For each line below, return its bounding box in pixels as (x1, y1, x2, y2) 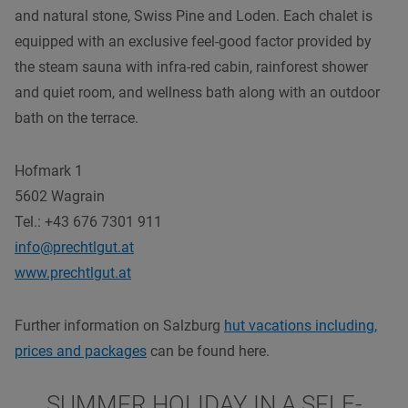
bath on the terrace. (15, 108, 138, 127)
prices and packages (15, 342, 147, 360)
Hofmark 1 (15, 161, 83, 179)
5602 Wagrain (15, 187, 105, 205)
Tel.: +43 (15, 212, 73, 230)
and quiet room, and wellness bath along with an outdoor (15, 83, 380, 101)
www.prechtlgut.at (15, 263, 131, 281)
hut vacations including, (224, 316, 377, 334)
